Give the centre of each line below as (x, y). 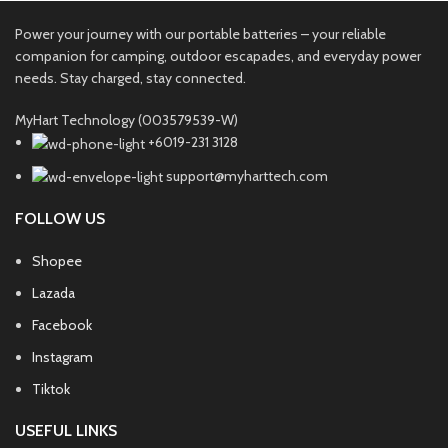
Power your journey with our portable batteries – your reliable (200, 34)
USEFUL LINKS (66, 431)
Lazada (53, 293)
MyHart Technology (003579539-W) (126, 120)
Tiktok (51, 389)
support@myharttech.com (247, 175)
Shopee (57, 261)
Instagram (62, 357)
